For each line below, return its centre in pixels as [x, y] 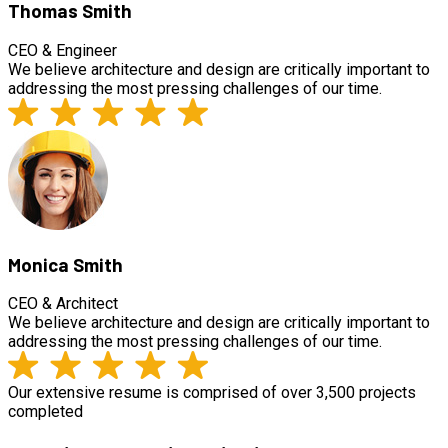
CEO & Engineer [62, 50]
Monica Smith [65, 264]
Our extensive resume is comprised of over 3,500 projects [212, 393]
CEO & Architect [63, 304]
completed [45, 412]
